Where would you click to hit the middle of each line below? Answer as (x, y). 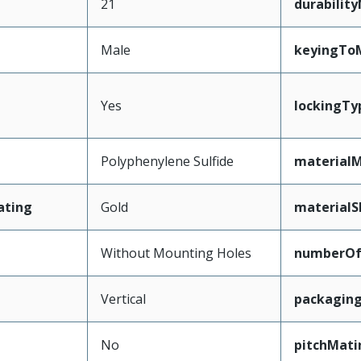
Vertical (123, 299)
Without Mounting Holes (176, 253)
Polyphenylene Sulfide (167, 161)
